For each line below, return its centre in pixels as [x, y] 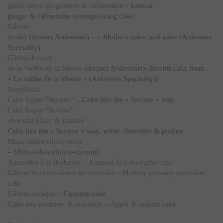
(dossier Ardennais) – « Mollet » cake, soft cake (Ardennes [119, 37]
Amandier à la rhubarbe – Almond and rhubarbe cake [91, 162]
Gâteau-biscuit [30, 58]
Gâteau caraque [32, 194]
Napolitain [25, 89]
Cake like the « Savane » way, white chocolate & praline [95, 131]
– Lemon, [139, 5]
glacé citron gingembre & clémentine [65, 5]
